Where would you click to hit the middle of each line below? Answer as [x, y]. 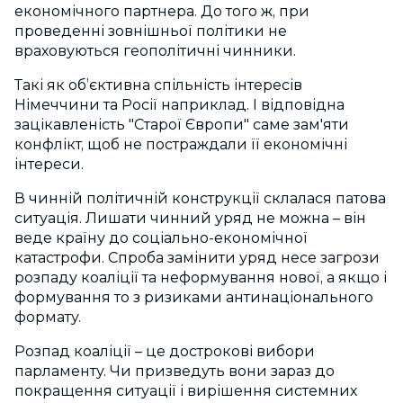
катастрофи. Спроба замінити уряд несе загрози [197, 258]
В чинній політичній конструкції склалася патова [200, 199]
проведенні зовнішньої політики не [151, 31]
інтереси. [49, 165]
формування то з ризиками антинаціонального [194, 298]
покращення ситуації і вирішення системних [186, 391]
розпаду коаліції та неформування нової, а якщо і [201, 278]
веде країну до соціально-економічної [161, 238]
